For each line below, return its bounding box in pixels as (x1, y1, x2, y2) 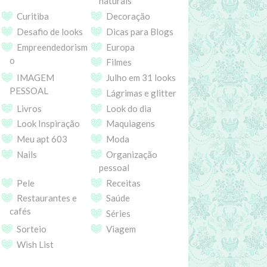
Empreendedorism (17, 41, 88, 52)
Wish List (17, 238, 54, 250)
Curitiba (17, 11, 49, 22)
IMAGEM (17, 72, 54, 83)
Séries (106, 208, 131, 219)
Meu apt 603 (17, 133, 67, 145)
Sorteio (17, 223, 46, 234)
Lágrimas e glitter (106, 87, 176, 98)
